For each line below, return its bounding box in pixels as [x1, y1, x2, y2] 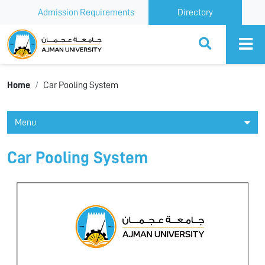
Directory [177, 8, 213, 17]
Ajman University [4, 28, 95, 41]
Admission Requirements [37, 8, 134, 17]
